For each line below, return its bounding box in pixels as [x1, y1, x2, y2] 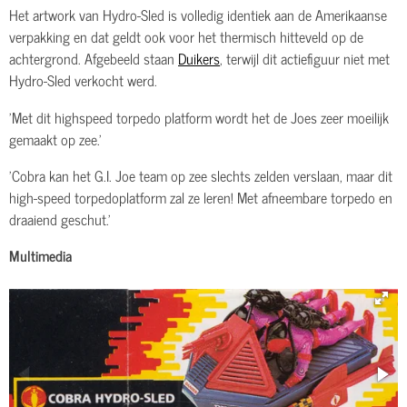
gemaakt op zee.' [9, 125, 102, 151]
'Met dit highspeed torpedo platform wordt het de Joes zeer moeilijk [9, 104, 389, 129]
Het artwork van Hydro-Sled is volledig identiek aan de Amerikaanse [9, 2, 387, 27]
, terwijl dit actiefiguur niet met [220, 45, 390, 71]
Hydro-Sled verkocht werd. [9, 67, 157, 93]
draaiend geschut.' [9, 205, 111, 231]
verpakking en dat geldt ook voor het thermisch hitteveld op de [9, 24, 363, 49]
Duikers [178, 45, 220, 71]
